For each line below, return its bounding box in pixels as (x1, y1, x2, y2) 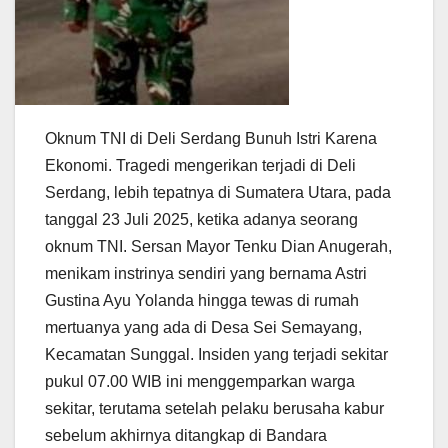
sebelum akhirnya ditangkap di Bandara (45, 427, 327, 445)
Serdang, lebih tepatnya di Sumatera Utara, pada (45, 184, 391, 202)
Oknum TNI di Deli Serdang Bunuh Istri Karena (45, 130, 377, 148)
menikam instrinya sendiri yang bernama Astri (45, 265, 367, 283)
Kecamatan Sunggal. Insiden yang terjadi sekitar (45, 346, 388, 364)
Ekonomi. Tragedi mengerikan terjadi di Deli (45, 157, 356, 175)
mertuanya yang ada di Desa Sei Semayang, (45, 319, 362, 337)
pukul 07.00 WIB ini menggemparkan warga (45, 373, 355, 391)
